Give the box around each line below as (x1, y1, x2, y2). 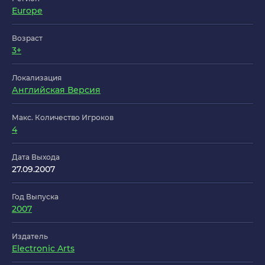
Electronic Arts (12, 243, 75, 254)
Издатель (12, 232, 48, 241)
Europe (12, 5, 43, 17)
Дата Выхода (12, 153, 60, 162)
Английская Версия (12, 85, 101, 96)
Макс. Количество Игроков (12, 113, 114, 122)
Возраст (12, 34, 43, 43)
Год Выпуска (12, 192, 59, 202)
